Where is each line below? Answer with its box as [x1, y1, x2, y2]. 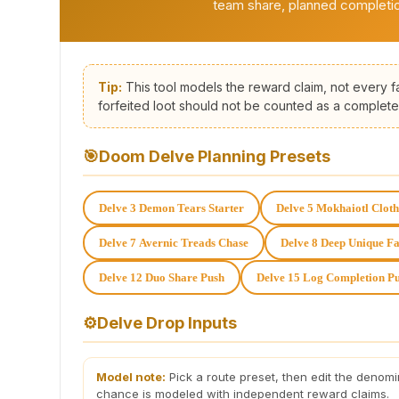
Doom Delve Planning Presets [99, 146, 330, 166]
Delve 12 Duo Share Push [99, 270, 224, 284]
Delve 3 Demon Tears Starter [99, 200, 244, 215]
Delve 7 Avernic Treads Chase [99, 235, 248, 249]
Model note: [96, 369, 166, 384]
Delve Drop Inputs [97, 313, 237, 332]
